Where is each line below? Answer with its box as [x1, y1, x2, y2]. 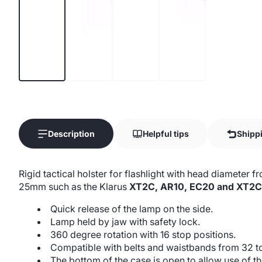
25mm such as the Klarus [19, 181, 129, 192]
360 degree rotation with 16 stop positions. [50, 229, 236, 240]
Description [48, 129, 95, 139]
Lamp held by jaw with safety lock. [50, 216, 200, 227]
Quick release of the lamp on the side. [50, 203, 213, 215]
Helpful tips [143, 129, 189, 139]
